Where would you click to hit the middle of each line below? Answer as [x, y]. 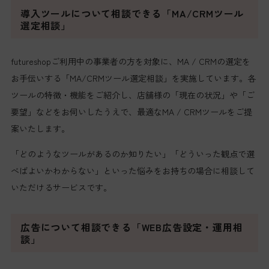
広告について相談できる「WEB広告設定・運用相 [131, 227]
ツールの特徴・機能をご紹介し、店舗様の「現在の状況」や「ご [132, 95]
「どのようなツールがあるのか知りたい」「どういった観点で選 [132, 153]
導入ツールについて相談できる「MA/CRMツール [132, 13]
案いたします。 [40, 128]
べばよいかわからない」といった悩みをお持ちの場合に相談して [132, 170]
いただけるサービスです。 [61, 187]
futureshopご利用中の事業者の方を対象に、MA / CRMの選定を [130, 61]
